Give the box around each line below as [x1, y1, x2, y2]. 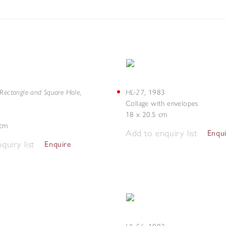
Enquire [44, 139, 71, 149]
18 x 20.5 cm [126, 110, 167, 119]
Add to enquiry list [126, 127, 197, 139]
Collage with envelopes [126, 99, 198, 108]
